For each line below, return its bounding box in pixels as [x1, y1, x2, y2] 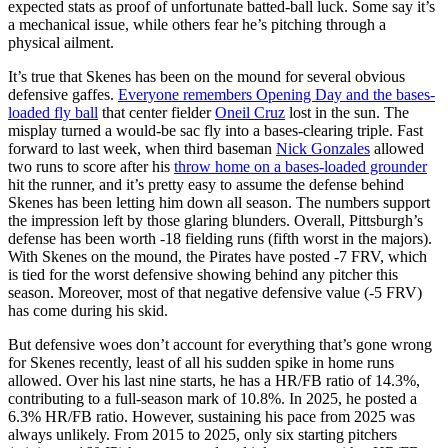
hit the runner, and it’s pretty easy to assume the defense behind [8, 175, 404, 193]
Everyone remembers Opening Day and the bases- [118, 85, 435, 103]
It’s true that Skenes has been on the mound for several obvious [8, 67, 405, 85]
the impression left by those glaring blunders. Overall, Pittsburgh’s [8, 211, 423, 229]
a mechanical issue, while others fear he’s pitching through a [8, 15, 386, 33]
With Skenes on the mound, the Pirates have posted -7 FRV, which [8, 247, 427, 265]
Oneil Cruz [215, 103, 285, 121]
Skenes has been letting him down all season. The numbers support [8, 193, 430, 211]
